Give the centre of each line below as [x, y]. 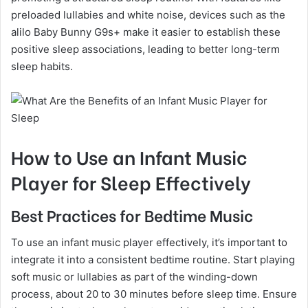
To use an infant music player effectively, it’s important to [149, 242]
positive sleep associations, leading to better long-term [145, 49]
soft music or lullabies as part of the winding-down [134, 276]
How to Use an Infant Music [129, 156]
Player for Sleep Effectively [131, 181]
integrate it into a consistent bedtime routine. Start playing [153, 259]
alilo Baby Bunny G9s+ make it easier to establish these [146, 32]
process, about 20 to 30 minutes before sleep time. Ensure [154, 294]
